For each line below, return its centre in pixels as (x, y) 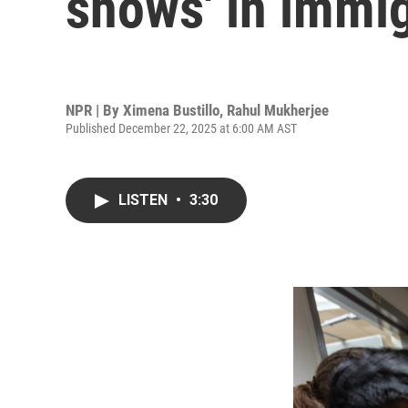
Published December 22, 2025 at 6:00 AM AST (181, 128)
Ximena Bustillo (171, 110)
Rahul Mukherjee (278, 110)
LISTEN (145, 200)
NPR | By (94, 110)
